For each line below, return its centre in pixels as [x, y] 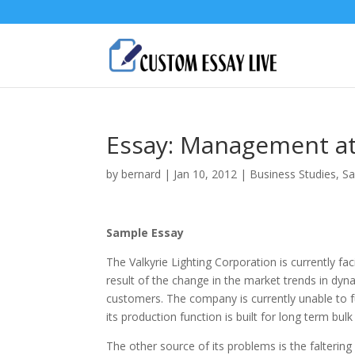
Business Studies [293, 174]
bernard [141, 174]
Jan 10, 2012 [206, 174]
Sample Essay [145, 233]
